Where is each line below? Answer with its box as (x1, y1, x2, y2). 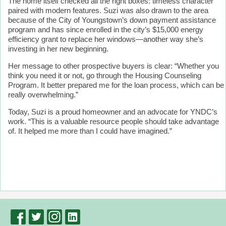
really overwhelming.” (8, 91, 78, 99)
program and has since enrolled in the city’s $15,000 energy (8, 26, 203, 34)
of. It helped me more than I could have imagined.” (8, 127, 172, 135)
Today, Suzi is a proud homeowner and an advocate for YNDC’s (8, 108, 217, 116)
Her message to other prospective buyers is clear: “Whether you (8, 62, 219, 70)
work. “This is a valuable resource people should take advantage (8, 118, 219, 126)
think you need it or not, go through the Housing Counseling (8, 72, 201, 80)
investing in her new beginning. (8, 45, 108, 53)
